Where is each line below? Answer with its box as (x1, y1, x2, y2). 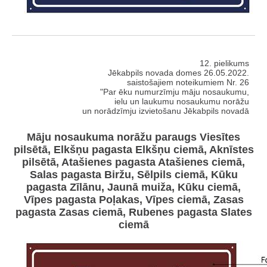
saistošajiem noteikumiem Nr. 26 (127, 77, 249, 87)
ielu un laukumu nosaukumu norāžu (114, 96, 249, 106)
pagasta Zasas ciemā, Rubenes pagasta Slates (15, 206, 252, 219)
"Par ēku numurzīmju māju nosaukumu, (100, 86, 249, 97)
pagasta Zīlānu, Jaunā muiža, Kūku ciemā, (26, 181, 241, 194)
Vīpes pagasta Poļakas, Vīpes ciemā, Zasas (23, 194, 244, 206)
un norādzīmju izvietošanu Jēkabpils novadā (82, 105, 249, 116)
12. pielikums (200, 58, 249, 68)
